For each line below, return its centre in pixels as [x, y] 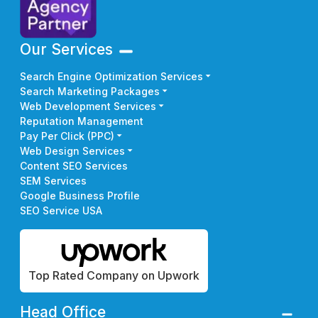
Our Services [66, 49]
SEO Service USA [61, 210]
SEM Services [53, 180]
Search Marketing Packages [90, 91]
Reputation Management [82, 121]
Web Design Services [72, 150]
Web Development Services [88, 106]
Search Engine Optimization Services [111, 76]
